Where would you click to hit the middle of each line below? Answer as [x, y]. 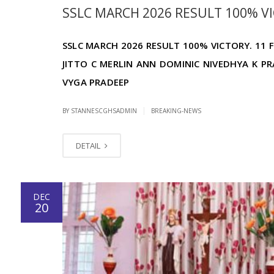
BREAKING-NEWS [176, 111]
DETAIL [89, 146]
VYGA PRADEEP [96, 82]
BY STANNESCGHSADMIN [101, 111]
